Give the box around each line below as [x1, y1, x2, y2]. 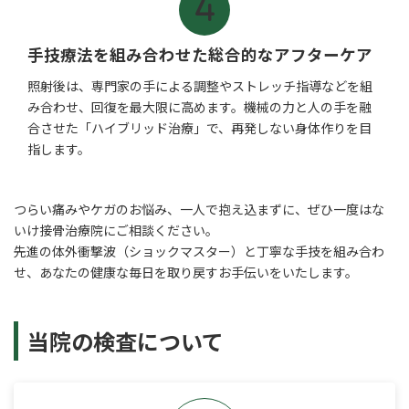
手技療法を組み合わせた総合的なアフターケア [27, 43, 372, 67]
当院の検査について [27, 324, 224, 357]
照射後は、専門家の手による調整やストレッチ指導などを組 [27, 76, 372, 95]
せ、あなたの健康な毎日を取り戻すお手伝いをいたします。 [14, 262, 358, 281]
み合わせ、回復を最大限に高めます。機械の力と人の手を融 [27, 97, 372, 116]
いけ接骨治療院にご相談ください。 [14, 220, 218, 239]
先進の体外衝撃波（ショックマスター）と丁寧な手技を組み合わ [14, 241, 384, 260]
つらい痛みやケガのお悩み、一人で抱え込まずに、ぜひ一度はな [14, 199, 384, 218]
